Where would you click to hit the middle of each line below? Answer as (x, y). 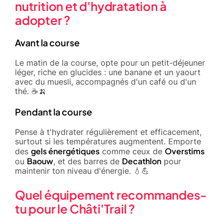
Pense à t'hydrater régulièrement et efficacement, (108, 132)
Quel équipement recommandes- (111, 194)
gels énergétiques (65, 151)
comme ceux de (132, 151)
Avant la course (47, 42)
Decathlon (142, 161)
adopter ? (43, 20)
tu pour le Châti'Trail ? (75, 208)
